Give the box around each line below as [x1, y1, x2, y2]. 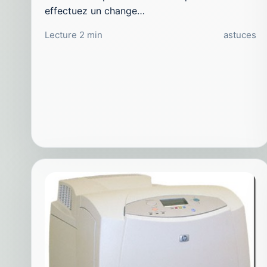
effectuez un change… [45, 5, 145, 17]
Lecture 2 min [45, 29, 103, 41]
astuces [223, 29, 257, 41]
